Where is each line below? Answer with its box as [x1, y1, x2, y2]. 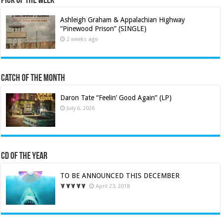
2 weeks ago [67, 36, 99, 42]
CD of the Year [1, 151, 48, 161]
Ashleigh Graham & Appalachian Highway [60, 15, 185, 24]
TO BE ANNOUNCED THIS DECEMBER [60, 171, 180, 180]
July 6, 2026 [67, 105, 95, 111]
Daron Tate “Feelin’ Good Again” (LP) [60, 93, 172, 102]
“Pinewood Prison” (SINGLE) [60, 24, 147, 33]
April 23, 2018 [96, 183, 130, 189]
